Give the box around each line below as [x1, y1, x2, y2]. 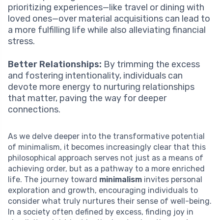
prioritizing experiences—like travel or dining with [8, 2, 204, 13]
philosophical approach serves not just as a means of [8, 153, 203, 163]
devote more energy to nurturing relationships [8, 82, 194, 93]
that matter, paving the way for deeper [8, 93, 166, 104]
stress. [8, 36, 35, 47]
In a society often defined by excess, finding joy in [8, 207, 193, 217]
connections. [8, 104, 60, 115]
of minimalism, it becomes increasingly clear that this [8, 142, 206, 152]
